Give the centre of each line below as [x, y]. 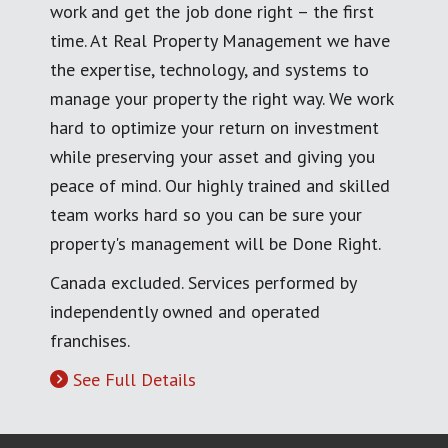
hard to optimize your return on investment [214, 127]
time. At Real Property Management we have [220, 40]
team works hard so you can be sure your [206, 214]
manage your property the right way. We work [221, 98]
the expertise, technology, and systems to [209, 69]
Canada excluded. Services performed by [203, 282]
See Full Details [134, 379]
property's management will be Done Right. [215, 243]
